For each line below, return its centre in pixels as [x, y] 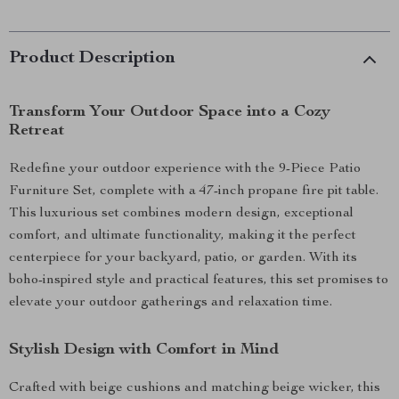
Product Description [92, 59]
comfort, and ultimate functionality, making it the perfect [183, 236]
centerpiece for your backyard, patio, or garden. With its [183, 258]
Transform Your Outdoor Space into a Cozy [170, 112]
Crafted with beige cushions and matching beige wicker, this [195, 388]
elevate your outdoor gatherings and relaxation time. [171, 303]
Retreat [37, 131]
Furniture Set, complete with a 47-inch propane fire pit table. [194, 191]
